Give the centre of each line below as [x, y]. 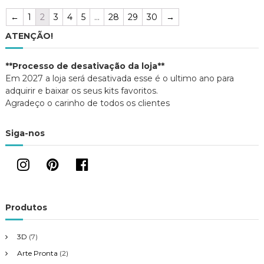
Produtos [26, 208]
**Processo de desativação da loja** [85, 66]
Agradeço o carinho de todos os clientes [87, 103]
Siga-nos [25, 133]
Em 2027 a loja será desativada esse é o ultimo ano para [119, 79]
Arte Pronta [37, 253]
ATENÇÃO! [29, 36]
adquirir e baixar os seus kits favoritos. [81, 91]
